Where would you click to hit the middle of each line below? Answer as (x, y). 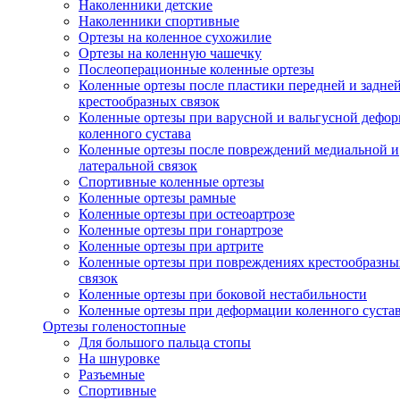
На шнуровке (119, 358)
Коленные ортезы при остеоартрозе (187, 214)
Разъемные (112, 375)
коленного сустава (135, 133)
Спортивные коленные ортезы (171, 182)
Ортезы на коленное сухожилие (175, 37)
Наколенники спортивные (159, 21)
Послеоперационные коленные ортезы (196, 69)
